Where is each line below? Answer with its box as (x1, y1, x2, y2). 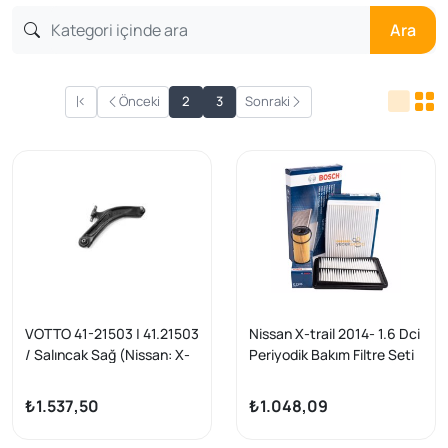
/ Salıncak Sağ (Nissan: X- (25, 344, 190, 364)
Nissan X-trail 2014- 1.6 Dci (249, 323, 420, 343)
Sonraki (244, 92, 290, 111)
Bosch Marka (249, 365, 332, 385)
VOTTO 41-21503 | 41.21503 (25, 323, 199, 343)
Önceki (118, 92, 160, 111)
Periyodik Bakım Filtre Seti (249, 344, 414, 364)
